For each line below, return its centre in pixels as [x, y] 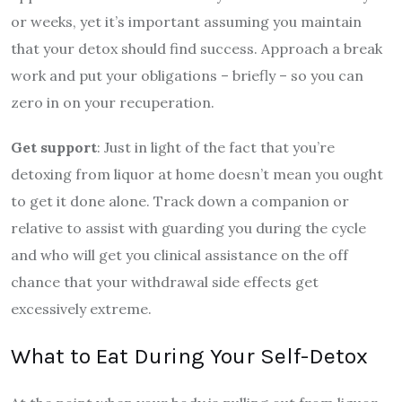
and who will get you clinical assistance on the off [179, 254]
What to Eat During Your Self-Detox [189, 355]
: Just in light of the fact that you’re [216, 147]
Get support [54, 147]
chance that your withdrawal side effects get [165, 281]
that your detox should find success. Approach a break [197, 48]
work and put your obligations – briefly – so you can [187, 75]
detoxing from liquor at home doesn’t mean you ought [197, 174]
